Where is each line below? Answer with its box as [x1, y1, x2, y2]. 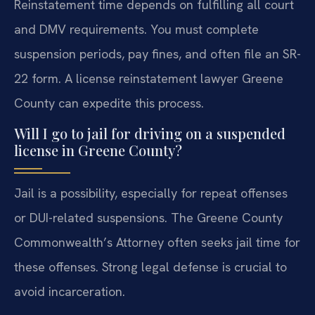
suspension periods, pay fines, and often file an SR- [14, 45, 301, 62]
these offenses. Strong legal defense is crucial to [14, 259, 287, 276]
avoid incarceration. [14, 283, 125, 300]
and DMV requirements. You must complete [14, 20, 259, 37]
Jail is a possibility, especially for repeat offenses [14, 185, 288, 202]
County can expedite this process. [14, 94, 204, 111]
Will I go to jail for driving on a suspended [14, 124, 285, 143]
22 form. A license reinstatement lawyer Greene [14, 70, 283, 86]
